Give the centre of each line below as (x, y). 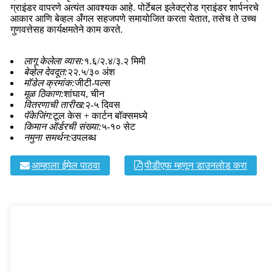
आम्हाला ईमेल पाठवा (66, 166)
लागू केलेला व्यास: (53, 61)
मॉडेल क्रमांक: (49, 83)
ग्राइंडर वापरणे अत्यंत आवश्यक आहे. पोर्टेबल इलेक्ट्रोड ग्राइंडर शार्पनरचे (134, 8)
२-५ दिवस (102, 105)
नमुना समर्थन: (47, 138)
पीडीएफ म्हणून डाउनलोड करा (195, 166)
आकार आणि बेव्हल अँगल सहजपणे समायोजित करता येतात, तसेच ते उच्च (133, 19)
